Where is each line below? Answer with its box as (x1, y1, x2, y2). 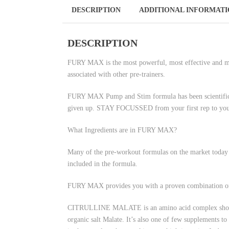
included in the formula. (67, 160, 138, 168)
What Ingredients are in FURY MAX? (67, 126, 177, 134)
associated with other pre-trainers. (67, 71, 165, 78)
